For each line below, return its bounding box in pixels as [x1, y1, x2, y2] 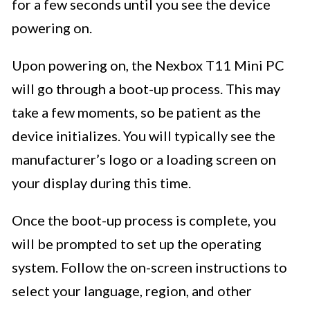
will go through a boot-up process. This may [12, 80, 280, 98]
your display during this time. [12, 174, 191, 192]
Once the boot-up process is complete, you [12, 212, 276, 229]
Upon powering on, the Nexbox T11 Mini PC [12, 57, 284, 74]
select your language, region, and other [12, 282, 252, 300]
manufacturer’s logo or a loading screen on [12, 151, 276, 168]
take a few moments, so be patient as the [12, 104, 261, 121]
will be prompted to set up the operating [12, 235, 262, 253]
